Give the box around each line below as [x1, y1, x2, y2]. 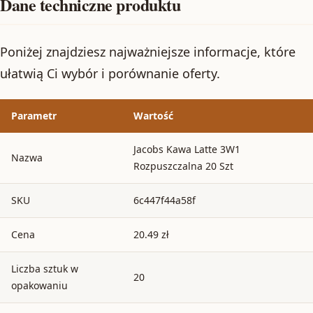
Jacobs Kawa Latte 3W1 [133, 142, 240, 156]
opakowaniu [11, 278, 68, 292]
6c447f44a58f [133, 193, 196, 207]
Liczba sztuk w [11, 261, 78, 275]
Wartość [133, 108, 173, 122]
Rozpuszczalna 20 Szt [133, 159, 233, 173]
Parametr [11, 108, 57, 122]
